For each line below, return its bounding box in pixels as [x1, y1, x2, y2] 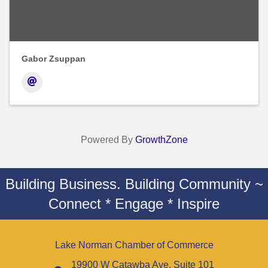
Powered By [80, 135, 135, 145]
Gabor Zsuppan [22, 54, 86, 64]
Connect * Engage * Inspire [48, 196, 220, 212]
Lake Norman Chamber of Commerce [54, 240, 214, 251]
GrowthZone [135, 135, 188, 145]
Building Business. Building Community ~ [5, 176, 263, 193]
